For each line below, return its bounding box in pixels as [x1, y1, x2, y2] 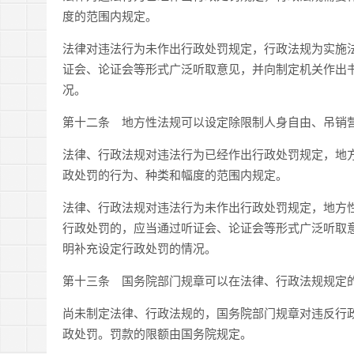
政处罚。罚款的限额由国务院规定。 [62, 325, 252, 341]
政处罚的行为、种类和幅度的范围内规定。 [62, 166, 288, 183]
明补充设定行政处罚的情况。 [62, 239, 217, 256]
